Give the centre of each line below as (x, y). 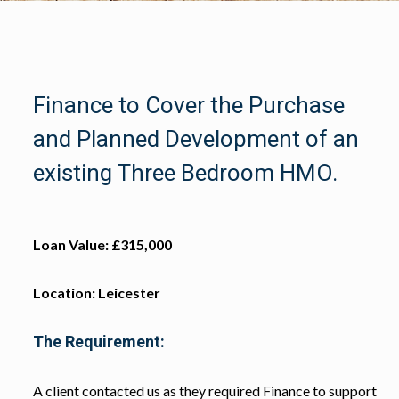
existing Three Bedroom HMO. (185, 172)
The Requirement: (98, 341)
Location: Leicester (96, 292)
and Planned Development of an (195, 138)
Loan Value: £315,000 (102, 244)
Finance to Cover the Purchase (188, 105)
